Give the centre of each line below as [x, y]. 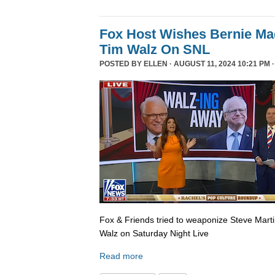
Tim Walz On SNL [155, 50]
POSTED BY [122, 64]
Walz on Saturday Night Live [154, 233]
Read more [121, 256]
